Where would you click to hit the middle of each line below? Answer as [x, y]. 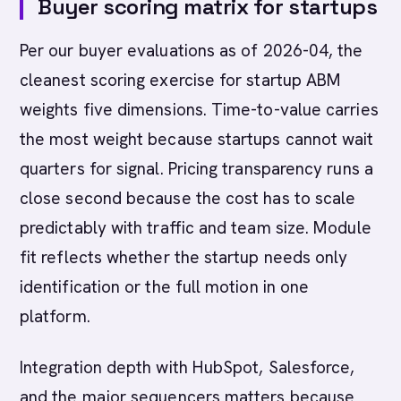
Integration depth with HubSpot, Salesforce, [188, 367]
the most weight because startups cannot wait [197, 139]
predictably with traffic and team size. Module [196, 228]
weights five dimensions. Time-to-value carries [199, 110]
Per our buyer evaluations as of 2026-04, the [192, 51]
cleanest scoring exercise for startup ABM [181, 80]
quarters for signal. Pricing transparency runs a [196, 169]
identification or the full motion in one [165, 287]
